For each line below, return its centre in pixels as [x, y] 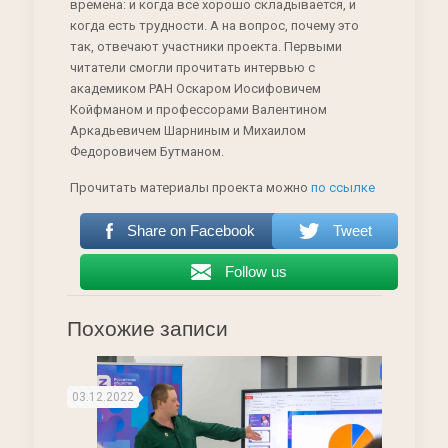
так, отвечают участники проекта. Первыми [205, 47]
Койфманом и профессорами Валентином [198, 110]
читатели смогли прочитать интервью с [192, 68]
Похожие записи [147, 329]
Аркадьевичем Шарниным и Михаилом [187, 131]
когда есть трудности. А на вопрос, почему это [214, 26]
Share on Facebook [191, 231]
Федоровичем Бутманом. [146, 152]
